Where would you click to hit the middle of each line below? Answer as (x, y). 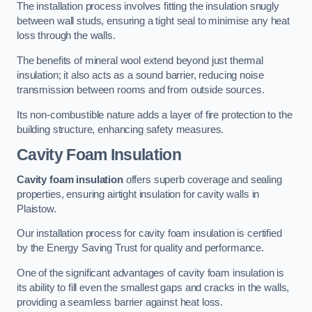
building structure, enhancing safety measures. (120, 129)
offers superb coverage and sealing (202, 179)
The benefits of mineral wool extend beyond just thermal (140, 61)
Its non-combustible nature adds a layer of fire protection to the (155, 115)
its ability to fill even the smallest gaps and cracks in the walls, (153, 287)
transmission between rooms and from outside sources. (141, 90)
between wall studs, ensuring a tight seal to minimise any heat (153, 21)
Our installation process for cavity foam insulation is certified (149, 234)
